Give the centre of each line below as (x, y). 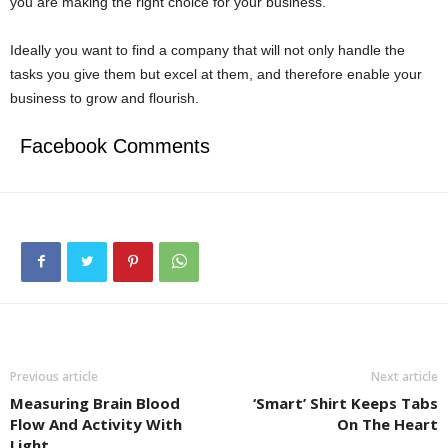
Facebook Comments (115, 146)
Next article (404, 376)
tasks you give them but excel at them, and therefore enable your (216, 74)
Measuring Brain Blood (95, 403)
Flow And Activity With (96, 424)
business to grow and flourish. (104, 98)
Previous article (54, 376)
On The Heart (387, 424)
